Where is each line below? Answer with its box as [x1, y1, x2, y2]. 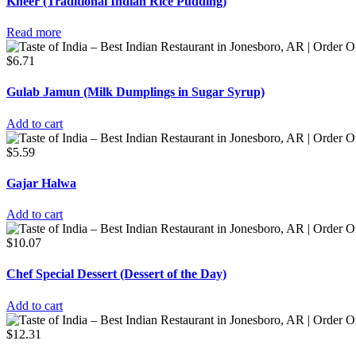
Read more [6, 25, 61, 40]
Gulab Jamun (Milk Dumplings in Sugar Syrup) [6, 85, 265, 99]
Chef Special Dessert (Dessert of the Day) [6, 267, 226, 281]
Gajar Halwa [6, 176, 76, 190]
